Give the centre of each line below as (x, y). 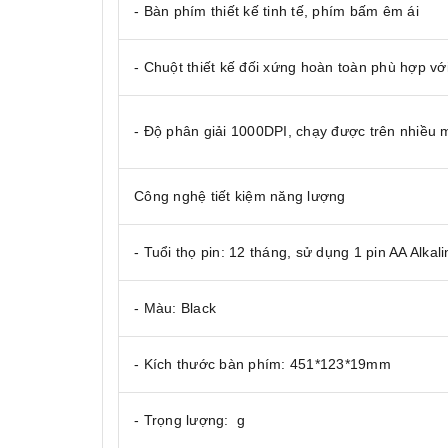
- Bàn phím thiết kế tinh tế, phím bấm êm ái (276, 10)
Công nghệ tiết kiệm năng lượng (240, 195)
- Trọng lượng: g (190, 419)
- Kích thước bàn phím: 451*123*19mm (262, 363)
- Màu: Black (175, 307)
